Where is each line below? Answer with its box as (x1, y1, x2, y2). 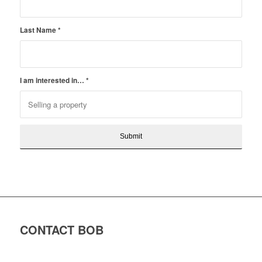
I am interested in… (19, 75, 86, 85)
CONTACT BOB (19, 221, 104, 238)
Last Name (19, 25, 58, 35)
